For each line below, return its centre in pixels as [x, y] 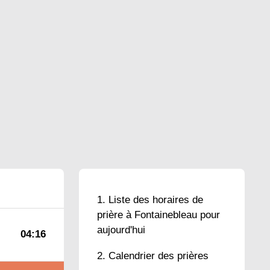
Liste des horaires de [156, 200]
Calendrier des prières [159, 256]
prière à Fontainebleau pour [159, 215]
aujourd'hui [121, 230]
